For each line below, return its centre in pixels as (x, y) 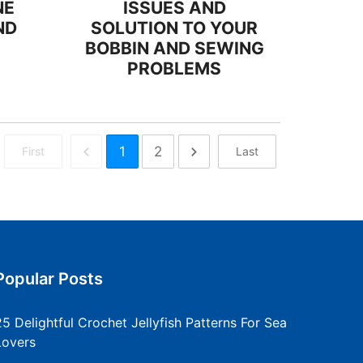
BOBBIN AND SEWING (174, 48)
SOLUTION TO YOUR (174, 28)
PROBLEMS (174, 68)
